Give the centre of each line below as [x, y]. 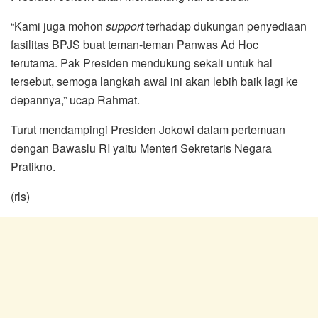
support [125, 26]
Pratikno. [33, 167]
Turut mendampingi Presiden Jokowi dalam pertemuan [148, 130]
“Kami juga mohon [58, 26]
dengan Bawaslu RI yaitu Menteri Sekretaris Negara [141, 148]
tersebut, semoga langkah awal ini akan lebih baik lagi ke [154, 82]
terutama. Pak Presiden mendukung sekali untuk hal [142, 63]
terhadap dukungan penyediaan [225, 26]
